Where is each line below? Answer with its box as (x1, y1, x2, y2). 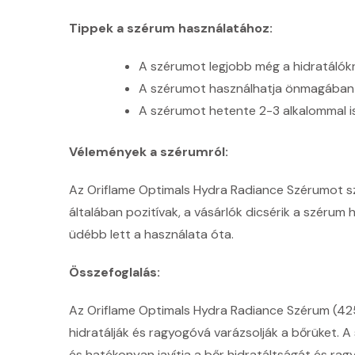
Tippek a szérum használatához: (69, 19, 273, 36)
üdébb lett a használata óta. (69, 225, 234, 242)
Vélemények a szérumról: (69, 143, 228, 160)
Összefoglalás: (69, 263, 160, 281)
